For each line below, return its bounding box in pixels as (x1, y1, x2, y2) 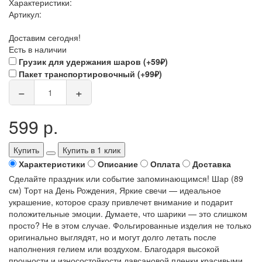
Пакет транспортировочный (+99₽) (19, 67, 162, 80)
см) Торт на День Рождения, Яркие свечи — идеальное (9, 184, 221, 196)
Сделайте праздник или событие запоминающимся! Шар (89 (9, 172, 243, 184)
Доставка (192, 157, 231, 170)
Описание (98, 157, 138, 170)
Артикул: (9, 8, 42, 20)
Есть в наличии (9, 43, 67, 55)
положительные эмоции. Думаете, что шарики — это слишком (9, 207, 247, 219)
